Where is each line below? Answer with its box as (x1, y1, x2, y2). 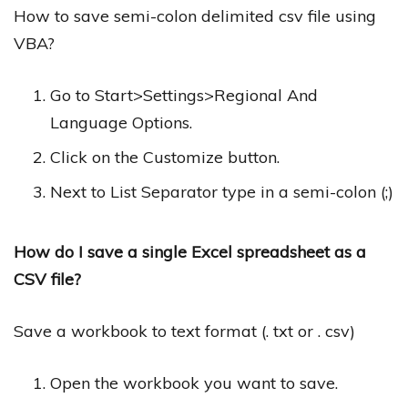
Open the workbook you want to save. (50, 372, 338, 394)
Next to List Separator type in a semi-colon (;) (50, 181, 393, 203)
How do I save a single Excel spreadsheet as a (14, 241, 366, 263)
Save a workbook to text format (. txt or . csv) (14, 321, 355, 342)
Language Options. (50, 112, 192, 134)
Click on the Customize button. (50, 147, 280, 168)
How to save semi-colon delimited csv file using (14, 5, 376, 27)
